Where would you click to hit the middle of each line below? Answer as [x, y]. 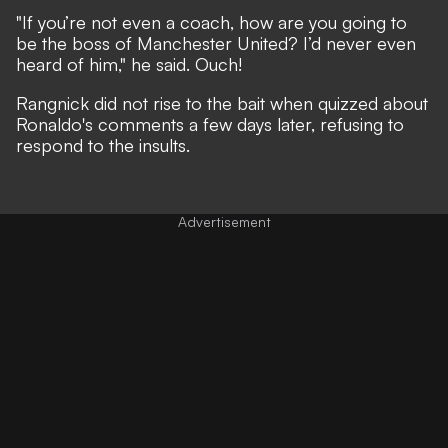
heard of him [67, 63]
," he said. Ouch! [180, 63]
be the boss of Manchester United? [159, 42]
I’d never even [359, 42]
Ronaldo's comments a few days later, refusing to [210, 123]
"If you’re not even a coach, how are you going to [211, 21]
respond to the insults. [103, 144]
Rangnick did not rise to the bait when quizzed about [222, 102]
